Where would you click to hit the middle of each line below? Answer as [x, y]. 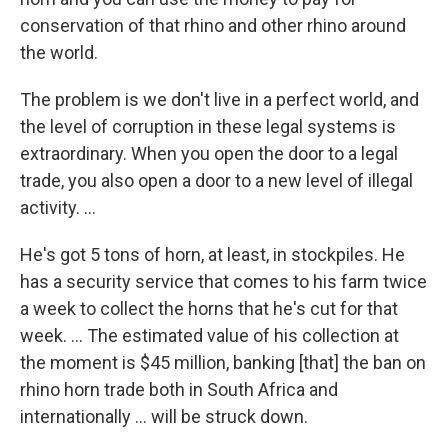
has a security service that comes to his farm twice [223, 281]
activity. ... [58, 207]
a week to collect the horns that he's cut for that [209, 308]
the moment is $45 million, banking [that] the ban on [223, 362]
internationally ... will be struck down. [164, 416]
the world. [59, 52]
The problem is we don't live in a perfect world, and [219, 99]
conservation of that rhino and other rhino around [213, 25]
